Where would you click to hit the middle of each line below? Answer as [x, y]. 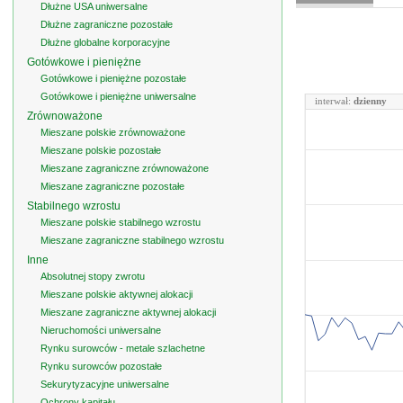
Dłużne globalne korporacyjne [105, 42]
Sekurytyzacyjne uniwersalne [105, 384]
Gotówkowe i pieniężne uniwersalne [118, 96]
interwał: [334, 101]
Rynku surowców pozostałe [101, 366]
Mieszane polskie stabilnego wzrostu [121, 222]
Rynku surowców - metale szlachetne [123, 348]
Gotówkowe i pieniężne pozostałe [113, 78]
